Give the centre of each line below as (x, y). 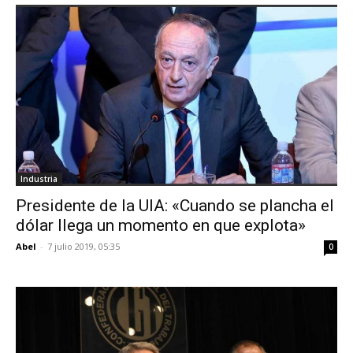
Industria (39, 178)
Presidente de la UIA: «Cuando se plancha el (175, 205)
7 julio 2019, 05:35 (84, 246)
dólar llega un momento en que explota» (161, 225)
